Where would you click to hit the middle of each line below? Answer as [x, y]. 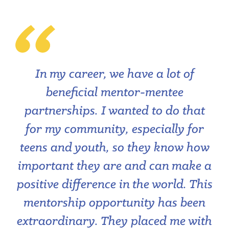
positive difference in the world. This [114, 185]
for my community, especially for [114, 129]
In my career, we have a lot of [114, 74]
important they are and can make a [114, 166]
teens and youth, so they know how [114, 148]
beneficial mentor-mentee [114, 93]
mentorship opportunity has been [114, 203]
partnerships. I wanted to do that [114, 111]
